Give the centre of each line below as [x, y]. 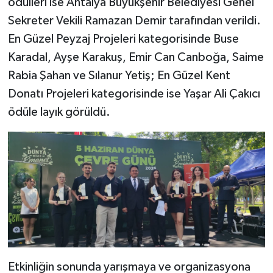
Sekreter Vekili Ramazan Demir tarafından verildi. [134, 20]
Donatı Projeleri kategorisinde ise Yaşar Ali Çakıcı [134, 94]
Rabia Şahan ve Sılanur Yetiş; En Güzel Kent [119, 75]
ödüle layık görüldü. [59, 112]
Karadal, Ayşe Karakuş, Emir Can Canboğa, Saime [136, 57]
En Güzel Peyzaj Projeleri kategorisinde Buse [123, 39]
